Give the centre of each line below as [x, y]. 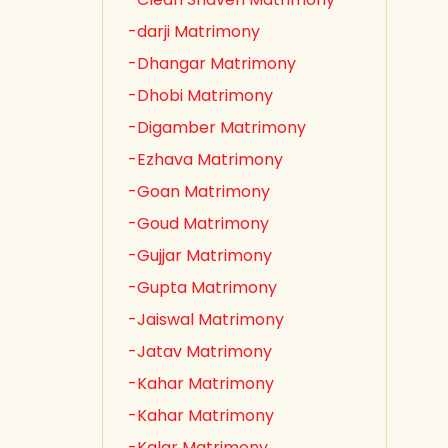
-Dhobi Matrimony [200, 95]
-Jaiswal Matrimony [206, 319]
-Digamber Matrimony [217, 127]
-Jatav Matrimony [200, 351]
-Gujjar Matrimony [200, 255]
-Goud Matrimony [198, 223]
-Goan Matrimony [199, 191]
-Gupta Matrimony [202, 287]
